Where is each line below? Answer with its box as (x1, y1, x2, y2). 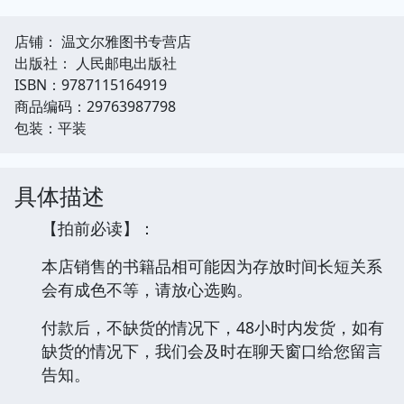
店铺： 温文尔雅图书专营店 (14, 31, 191, 51)
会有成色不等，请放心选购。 (41, 278, 252, 300)
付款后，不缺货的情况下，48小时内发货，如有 (41, 316, 384, 338)
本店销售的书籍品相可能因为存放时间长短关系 (41, 254, 382, 277)
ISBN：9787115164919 (14, 74, 167, 95)
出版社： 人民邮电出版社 (14, 52, 177, 73)
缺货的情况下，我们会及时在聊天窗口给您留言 (41, 339, 382, 362)
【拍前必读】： (41, 216, 155, 239)
